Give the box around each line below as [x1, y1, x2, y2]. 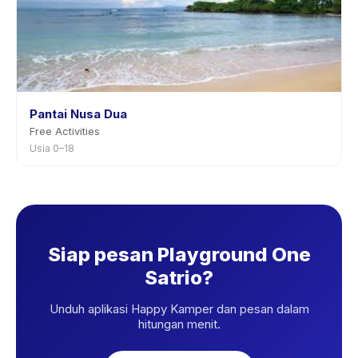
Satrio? [145, 266, 213, 289]
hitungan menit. [137, 316, 221, 332]
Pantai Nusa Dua [30, 106, 127, 121]
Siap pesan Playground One [47, 243, 311, 266]
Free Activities [30, 125, 100, 137]
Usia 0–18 [30, 142, 74, 154]
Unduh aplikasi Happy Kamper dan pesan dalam [49, 301, 309, 316]
